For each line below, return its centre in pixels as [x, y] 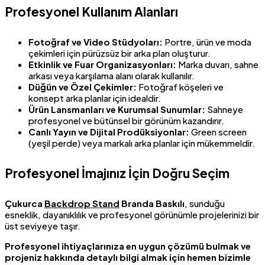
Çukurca [25, 203]
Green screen [218, 132]
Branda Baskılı [152, 203]
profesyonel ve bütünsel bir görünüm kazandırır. [126, 121]
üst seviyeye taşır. [43, 225]
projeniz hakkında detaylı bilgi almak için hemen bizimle [128, 257]
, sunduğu [205, 203]
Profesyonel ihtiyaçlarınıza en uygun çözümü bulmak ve [128, 245]
